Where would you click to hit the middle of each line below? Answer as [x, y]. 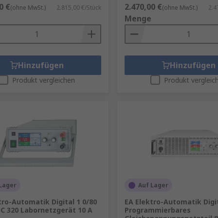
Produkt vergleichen [44, 80]
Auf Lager [153, 185]
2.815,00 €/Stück [79, 8]
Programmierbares [157, 210]
